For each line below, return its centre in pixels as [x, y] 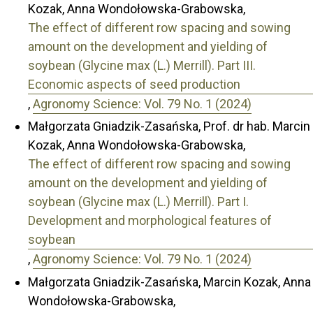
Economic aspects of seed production [134, 84]
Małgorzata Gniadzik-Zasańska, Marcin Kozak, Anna [169, 282]
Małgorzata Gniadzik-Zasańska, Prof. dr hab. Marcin [169, 126]
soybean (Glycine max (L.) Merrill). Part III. [142, 65]
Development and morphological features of [150, 221]
